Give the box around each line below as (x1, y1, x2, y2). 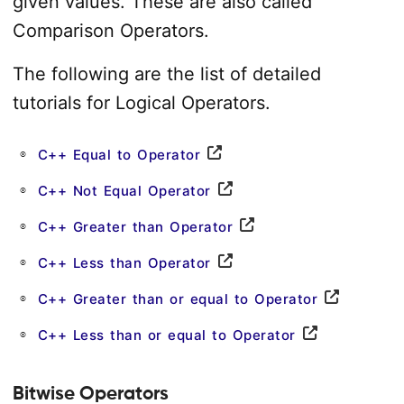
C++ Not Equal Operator (37, 182, 211, 199)
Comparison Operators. (12, 20, 209, 41)
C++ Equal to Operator (37, 146, 200, 163)
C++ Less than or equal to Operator (37, 326, 296, 344)
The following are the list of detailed (12, 63, 321, 85)
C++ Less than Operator (37, 254, 211, 271)
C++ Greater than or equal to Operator (37, 290, 317, 308)
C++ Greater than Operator (37, 218, 233, 235)
